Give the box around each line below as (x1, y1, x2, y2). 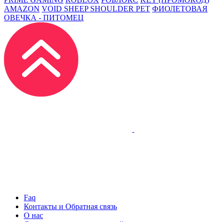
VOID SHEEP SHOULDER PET (42, 4, 150, 13)
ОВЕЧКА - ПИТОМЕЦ (4, 13, 84, 22)
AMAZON (4, 4, 40, 13)
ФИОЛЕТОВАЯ (152, 4, 208, 13)
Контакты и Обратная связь (24, 202, 117, 211)
